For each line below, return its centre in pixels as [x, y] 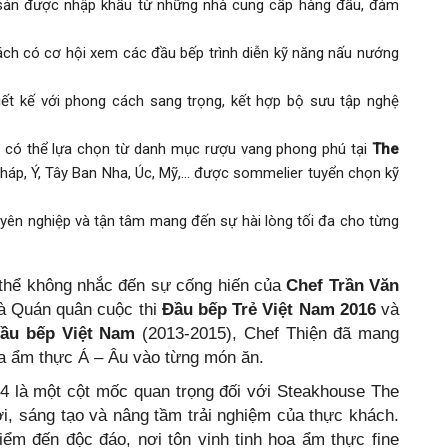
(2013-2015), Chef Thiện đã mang [267, 333]
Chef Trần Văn [342, 285]
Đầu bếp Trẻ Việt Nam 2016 [268, 309]
